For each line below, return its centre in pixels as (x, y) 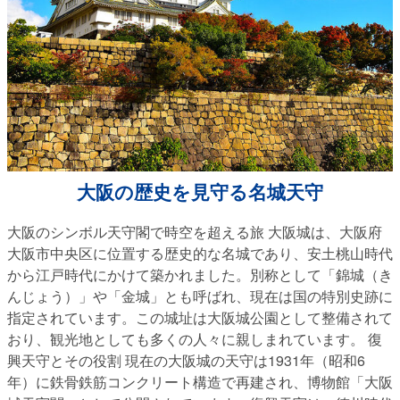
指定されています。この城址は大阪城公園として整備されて (200, 317)
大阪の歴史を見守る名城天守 (200, 192)
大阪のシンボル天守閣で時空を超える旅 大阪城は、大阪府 (195, 231)
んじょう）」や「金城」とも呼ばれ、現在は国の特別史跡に (200, 296)
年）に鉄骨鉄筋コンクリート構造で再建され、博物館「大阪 (200, 381)
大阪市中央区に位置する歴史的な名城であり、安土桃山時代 (200, 253)
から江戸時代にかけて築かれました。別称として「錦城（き (200, 274)
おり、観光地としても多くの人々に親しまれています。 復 (195, 338)
